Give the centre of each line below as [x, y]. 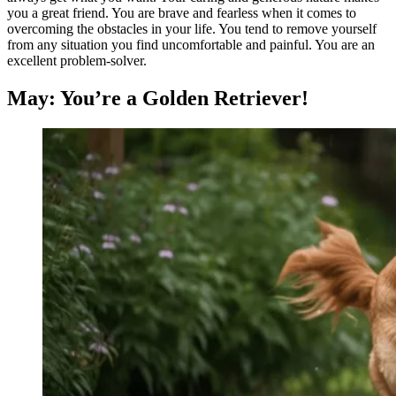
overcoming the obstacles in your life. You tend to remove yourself [192, 29]
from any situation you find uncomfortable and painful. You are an [191, 45]
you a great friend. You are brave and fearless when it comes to [182, 13]
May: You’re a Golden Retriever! [158, 99]
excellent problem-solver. [77, 61]
